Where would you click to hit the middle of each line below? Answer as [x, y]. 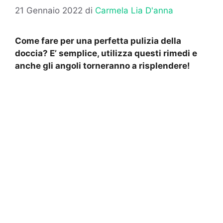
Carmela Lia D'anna [134, 11]
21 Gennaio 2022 [49, 11]
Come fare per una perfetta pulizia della [98, 41]
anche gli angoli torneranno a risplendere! [103, 66]
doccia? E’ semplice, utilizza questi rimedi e [106, 54]
